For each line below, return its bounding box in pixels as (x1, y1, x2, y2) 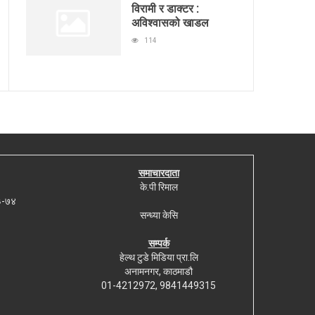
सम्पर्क (148, 237, 169, 249)
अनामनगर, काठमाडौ (124, 265, 193, 277)
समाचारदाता (138, 167, 179, 179)
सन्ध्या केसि (139, 209, 178, 221)
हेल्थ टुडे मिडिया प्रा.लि (119, 251, 198, 263)
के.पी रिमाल (139, 181, 178, 193)
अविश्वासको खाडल (131, 14, 209, 30)
